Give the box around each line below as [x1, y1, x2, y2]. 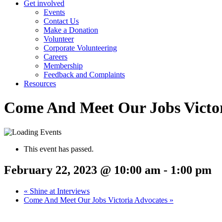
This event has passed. [24, 144, 94, 153]
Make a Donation [44, 26, 98, 34]
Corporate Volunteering [44, 44, 117, 52]
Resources [24, 79, 56, 88]
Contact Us [44, 17, 79, 25]
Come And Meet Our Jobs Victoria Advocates [24, 195, 169, 204]
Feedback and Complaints [44, 70, 125, 79]
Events [44, 8, 65, 16]
